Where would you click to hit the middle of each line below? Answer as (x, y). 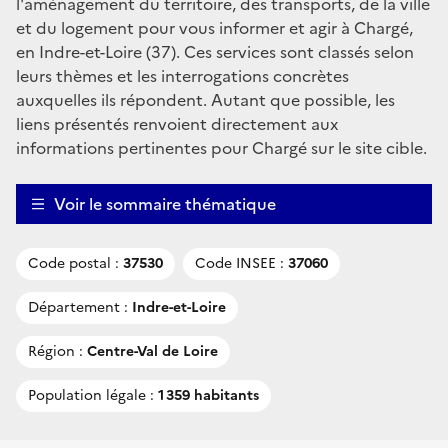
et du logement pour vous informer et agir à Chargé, (214, 27)
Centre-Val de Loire (150, 351)
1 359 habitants (206, 395)
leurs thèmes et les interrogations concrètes (182, 75)
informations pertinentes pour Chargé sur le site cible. (221, 147)
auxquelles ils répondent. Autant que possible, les (205, 99)
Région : (55, 351)
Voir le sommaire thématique (165, 203)
